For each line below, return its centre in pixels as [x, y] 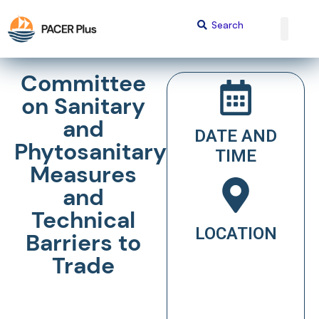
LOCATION [236, 233]
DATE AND [236, 136]
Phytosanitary [90, 151]
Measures [83, 174]
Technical [83, 220]
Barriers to [83, 242]
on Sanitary [83, 106]
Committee [83, 83]
